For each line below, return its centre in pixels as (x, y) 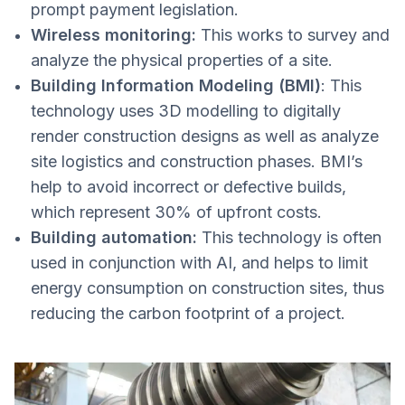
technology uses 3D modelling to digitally (186, 111)
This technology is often (289, 238)
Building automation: (114, 238)
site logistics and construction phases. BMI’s (197, 162)
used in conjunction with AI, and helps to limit (199, 263)
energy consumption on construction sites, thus (207, 288)
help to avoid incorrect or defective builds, (188, 187)
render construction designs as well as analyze (205, 137)
